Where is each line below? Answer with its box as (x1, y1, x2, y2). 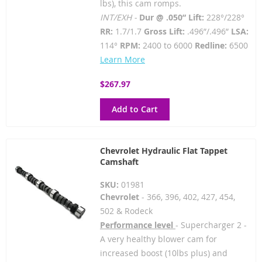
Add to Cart (111, 104, 158, 115)
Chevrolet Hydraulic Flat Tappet (99, 145, 227, 156)
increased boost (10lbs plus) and (99, 247, 227, 258)
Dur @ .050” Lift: (139, 12, 204, 23)
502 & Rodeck (99, 205, 153, 216)
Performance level (99, 219, 175, 230)
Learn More (99, 54, 145, 65)
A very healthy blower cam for (99, 233, 217, 244)
